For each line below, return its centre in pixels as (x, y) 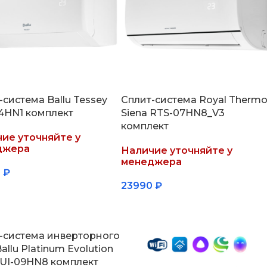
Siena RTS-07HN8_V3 (173, 113)
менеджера (151, 162)
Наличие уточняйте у (176, 150)
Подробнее (153, 205)
